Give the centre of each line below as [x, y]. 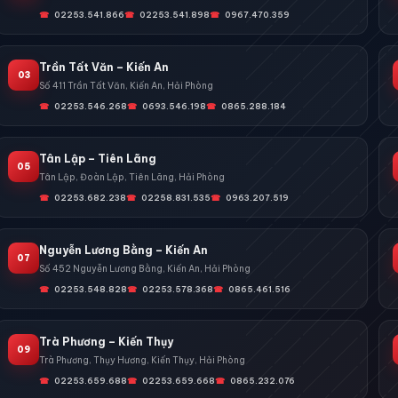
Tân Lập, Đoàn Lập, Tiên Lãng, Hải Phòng [132, 177]
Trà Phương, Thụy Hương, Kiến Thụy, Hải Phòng [143, 360]
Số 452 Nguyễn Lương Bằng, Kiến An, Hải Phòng [145, 268]
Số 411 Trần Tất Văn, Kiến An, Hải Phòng [127, 85]
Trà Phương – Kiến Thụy [107, 341]
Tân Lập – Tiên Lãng [98, 158]
